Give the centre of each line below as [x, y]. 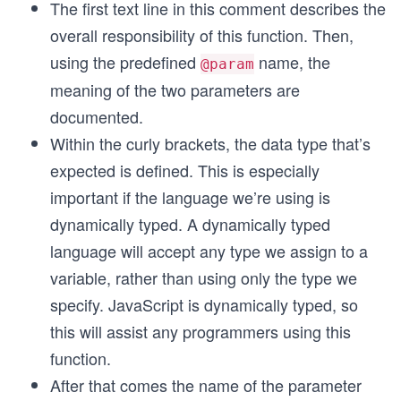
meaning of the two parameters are [175, 90]
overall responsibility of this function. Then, [202, 35]
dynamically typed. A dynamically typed [190, 224]
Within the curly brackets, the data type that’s [210, 143]
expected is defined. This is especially [185, 170]
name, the [292, 62]
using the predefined [125, 62]
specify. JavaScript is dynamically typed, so [204, 304]
